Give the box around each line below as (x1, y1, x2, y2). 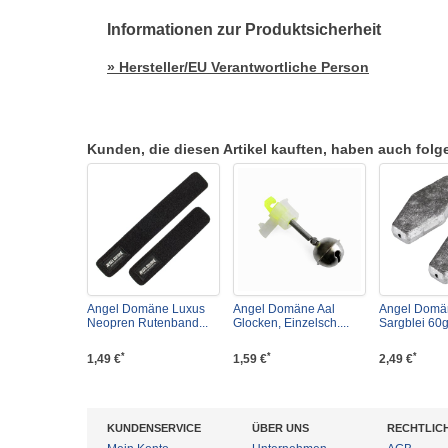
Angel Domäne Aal (233, 302, 335, 316)
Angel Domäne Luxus (87, 302, 205, 316)
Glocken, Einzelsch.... (233, 316, 349, 330)
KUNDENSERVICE (107, 422, 201, 434)
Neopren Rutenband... (87, 316, 208, 330)
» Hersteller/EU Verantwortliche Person (107, 59, 369, 75)
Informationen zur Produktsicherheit (107, 21, 381, 38)
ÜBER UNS (252, 422, 309, 434)
